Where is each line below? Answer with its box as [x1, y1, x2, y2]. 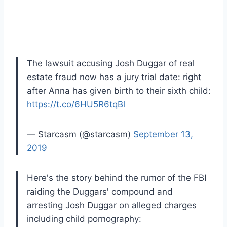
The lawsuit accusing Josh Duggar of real [27, 58, 195, 68]
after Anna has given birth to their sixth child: [27, 85, 211, 96]
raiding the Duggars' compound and [27, 186, 173, 197]
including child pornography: [27, 213, 141, 224]
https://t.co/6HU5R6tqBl [27, 99, 125, 109]
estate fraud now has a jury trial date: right [27, 71, 201, 82]
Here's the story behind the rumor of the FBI [27, 172, 206, 183]
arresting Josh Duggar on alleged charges [27, 200, 197, 210]
